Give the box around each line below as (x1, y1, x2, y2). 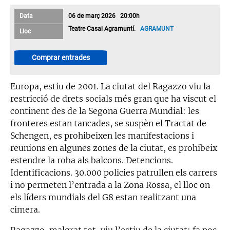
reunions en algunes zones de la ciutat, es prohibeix (10, 142, 217, 153)
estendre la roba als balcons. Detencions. (10, 155, 173, 165)
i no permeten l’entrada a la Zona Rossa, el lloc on (10, 179, 210, 190)
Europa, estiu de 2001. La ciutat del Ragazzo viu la (10, 81, 210, 91)
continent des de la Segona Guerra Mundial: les (10, 105, 199, 116)
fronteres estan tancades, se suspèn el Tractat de (10, 118, 206, 128)
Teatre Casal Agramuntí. (68, 25, 141, 32)
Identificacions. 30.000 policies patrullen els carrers (10, 167, 217, 178)
